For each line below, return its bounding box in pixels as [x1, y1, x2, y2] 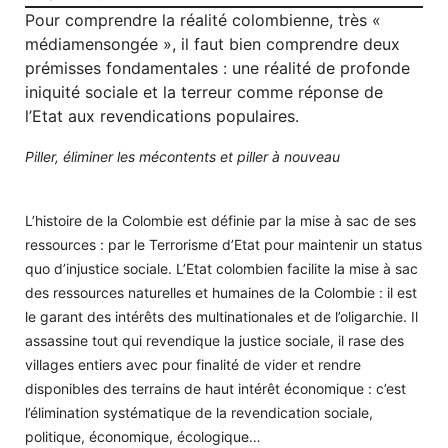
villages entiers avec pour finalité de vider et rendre [25, 355, 361, 373]
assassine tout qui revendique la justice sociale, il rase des [25, 331, 404, 349]
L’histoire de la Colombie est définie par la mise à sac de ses [25, 211, 416, 229]
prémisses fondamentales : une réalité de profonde [25, 57, 410, 78]
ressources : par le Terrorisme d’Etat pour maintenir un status [25, 235, 422, 253]
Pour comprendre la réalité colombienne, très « [25, 9, 381, 30]
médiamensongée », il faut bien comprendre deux [25, 33, 400, 54]
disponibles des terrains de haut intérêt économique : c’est [25, 379, 406, 397]
